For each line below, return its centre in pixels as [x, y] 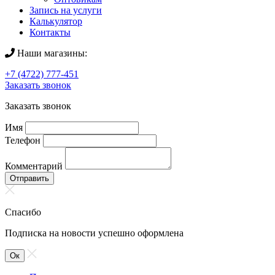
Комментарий [34, 166]
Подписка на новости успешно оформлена [94, 233]
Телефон [23, 141]
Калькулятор [56, 21]
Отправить [29, 179]
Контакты [50, 33]
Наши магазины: [51, 53]
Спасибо [23, 212]
